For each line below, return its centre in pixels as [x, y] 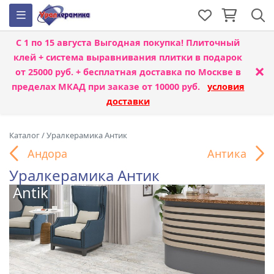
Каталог [24, 135]
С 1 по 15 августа [55, 43]
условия [226, 87]
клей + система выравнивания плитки [103, 57]
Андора [47, 154]
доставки [128, 101]
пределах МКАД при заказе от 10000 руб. [109, 87]
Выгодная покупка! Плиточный [167, 43]
